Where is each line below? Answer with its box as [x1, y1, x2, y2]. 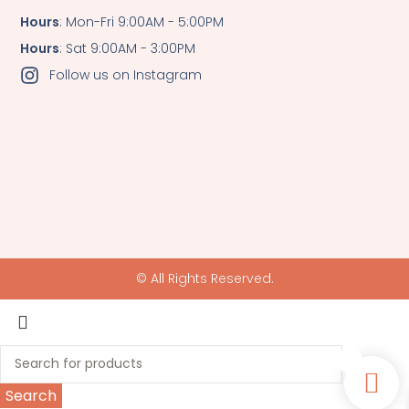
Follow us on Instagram [48, 65, 202, 84]
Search [5, 384, 57, 406]
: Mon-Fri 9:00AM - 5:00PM [59, 12, 225, 31]
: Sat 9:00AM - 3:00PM [59, 38, 196, 58]
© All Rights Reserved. [135, 268, 274, 288]
